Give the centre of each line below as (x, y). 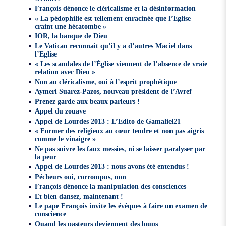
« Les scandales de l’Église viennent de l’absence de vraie (121, 64)
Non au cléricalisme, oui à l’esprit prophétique (106, 81)
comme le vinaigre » (66, 139)
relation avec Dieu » (65, 72)
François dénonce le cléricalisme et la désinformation (116, 8)
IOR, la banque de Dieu (71, 36)
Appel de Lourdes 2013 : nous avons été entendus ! (112, 167)
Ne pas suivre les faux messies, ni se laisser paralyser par (120, 149)
